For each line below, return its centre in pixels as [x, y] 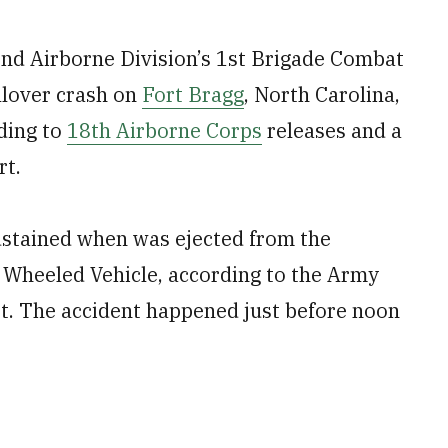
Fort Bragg [193, 94]
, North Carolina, [322, 94]
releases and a [332, 130]
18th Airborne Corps [164, 130]
